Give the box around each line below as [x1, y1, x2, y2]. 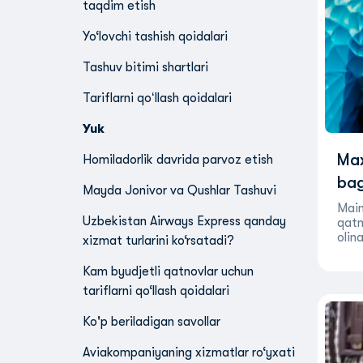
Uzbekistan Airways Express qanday [83, 214, 286, 228]
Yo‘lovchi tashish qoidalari [83, 29, 228, 44]
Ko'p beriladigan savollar [83, 314, 220, 329]
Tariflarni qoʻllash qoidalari [83, 91, 232, 105]
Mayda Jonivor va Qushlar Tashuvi [83, 183, 276, 198]
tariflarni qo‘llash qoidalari [83, 284, 229, 298]
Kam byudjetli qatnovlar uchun [83, 264, 254, 279]
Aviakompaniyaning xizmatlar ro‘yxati [83, 345, 295, 360]
